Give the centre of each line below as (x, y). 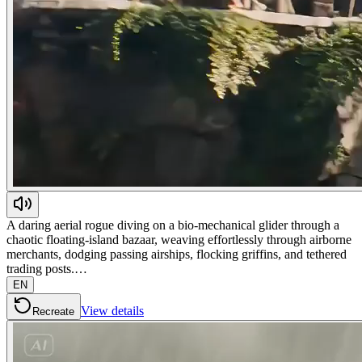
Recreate (53, 311)
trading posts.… (47, 268)
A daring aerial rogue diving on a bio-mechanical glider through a (173, 225)
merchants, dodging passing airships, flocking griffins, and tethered (177, 254)
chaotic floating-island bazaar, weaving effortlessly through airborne (179, 239)
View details (112, 310)
